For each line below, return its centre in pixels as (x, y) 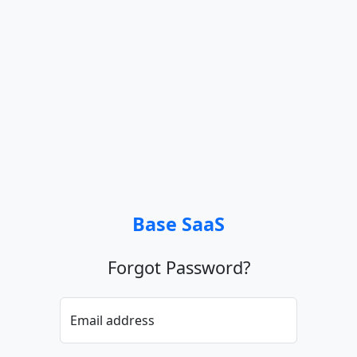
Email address (112, 320)
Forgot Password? (178, 267)
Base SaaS (178, 224)
